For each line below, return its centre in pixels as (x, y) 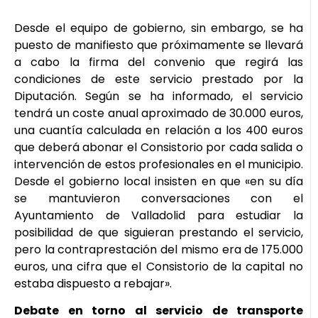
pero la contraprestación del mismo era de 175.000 (159, 249)
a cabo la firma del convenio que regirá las (159, 62)
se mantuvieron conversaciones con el (159, 198)
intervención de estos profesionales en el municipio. (159, 164)
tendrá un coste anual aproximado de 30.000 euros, (159, 113)
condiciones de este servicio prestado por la (159, 79)
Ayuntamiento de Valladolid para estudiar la (159, 215)
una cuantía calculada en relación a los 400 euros (159, 130)
